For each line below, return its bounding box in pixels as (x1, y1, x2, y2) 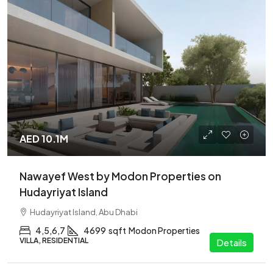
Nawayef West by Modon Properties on (19, 169, 221, 183)
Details (216, 236, 247, 248)
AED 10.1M (19, 132, 68, 145)
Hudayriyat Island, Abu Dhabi (30, 207, 138, 217)
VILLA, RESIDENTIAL (19, 236, 88, 245)
